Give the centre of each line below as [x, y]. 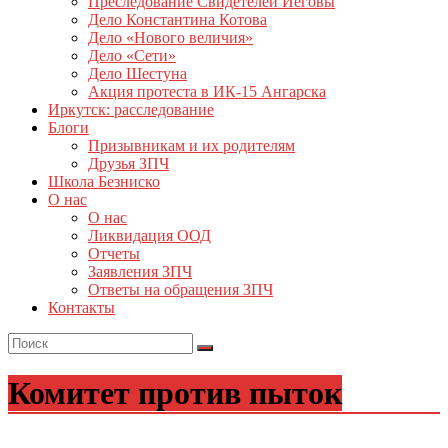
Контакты [81, 307]
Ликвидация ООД [149, 235]
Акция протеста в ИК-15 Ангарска [207, 91]
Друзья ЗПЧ [128, 163]
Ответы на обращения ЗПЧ [180, 289]
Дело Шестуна [137, 73]
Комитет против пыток [175, 393]
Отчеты [114, 253]
